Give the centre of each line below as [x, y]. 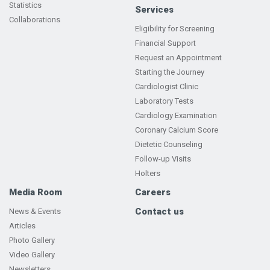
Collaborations [35, 20]
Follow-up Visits [163, 159]
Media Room [36, 193]
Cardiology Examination [176, 116]
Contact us [159, 212]
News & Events [35, 212]
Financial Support [165, 43]
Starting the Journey [170, 72]
